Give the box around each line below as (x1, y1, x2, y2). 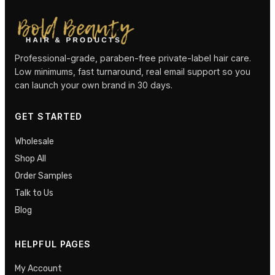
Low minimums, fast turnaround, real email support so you (15, 66, 250, 77)
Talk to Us (15, 188, 53, 199)
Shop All (15, 153, 46, 165)
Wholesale (15, 136, 54, 147)
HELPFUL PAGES (15, 238, 91, 249)
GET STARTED (15, 111, 83, 122)
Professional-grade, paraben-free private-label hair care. (15, 52, 251, 63)
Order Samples (15, 171, 72, 182)
